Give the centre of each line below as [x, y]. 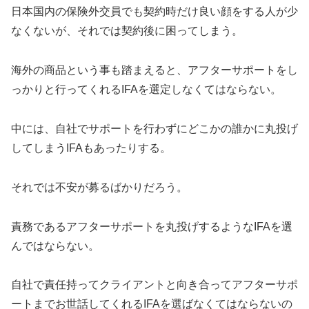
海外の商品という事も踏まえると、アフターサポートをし [154, 70]
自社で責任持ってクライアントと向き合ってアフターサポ [154, 285]
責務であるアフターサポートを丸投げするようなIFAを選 [152, 226]
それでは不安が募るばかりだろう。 [99, 187]
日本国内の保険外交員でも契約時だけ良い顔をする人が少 [154, 12]
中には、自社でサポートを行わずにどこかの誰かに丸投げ [154, 129]
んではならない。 [55, 246]
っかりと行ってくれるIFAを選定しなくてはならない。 [146, 90]
